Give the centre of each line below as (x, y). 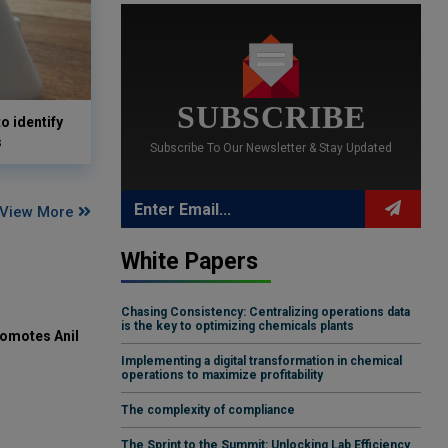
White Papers (189, 262)
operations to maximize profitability (222, 375)
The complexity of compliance (208, 410)
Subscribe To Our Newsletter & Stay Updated (271, 148)
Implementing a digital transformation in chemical (261, 361)
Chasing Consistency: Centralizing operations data (265, 312)
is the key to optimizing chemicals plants (237, 326)
